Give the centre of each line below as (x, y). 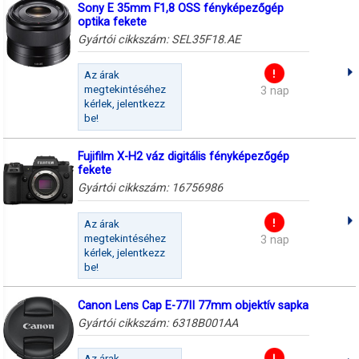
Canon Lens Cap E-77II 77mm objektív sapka (193, 305)
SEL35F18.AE (206, 39)
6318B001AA (204, 323)
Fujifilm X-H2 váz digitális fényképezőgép (183, 157)
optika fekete (112, 22)
